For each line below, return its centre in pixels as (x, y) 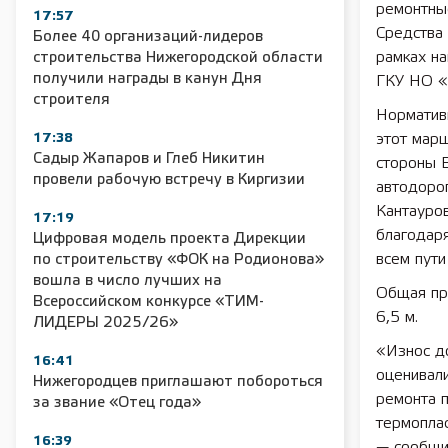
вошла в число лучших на (127, 281)
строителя (71, 100)
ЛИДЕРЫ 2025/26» (105, 323)
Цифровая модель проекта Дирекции (169, 239)
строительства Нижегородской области (178, 58)
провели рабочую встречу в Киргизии (169, 180)
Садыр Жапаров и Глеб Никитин (149, 159)
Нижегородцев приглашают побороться (178, 382)
